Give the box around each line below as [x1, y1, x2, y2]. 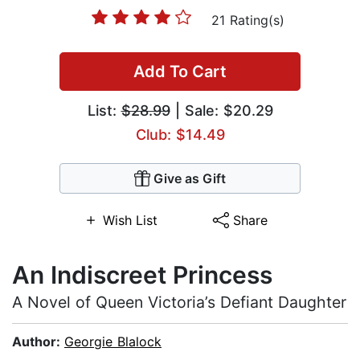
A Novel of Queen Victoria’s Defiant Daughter [12, 292, 346, 313]
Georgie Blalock [64, 333, 162, 350]
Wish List [102, 212, 157, 229]
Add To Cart [133, 62, 227, 82]
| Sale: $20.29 [170, 102, 273, 120]
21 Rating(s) [211, 12, 284, 29]
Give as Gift [153, 170, 226, 187]
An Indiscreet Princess [12, 260, 272, 290]
